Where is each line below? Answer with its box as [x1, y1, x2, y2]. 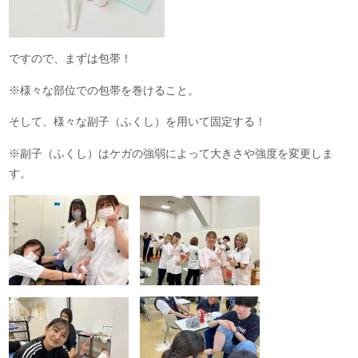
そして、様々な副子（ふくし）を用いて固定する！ [9, 115, 267, 129]
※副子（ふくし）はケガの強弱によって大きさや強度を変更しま [9, 146, 334, 160]
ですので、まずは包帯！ [9, 52, 133, 66]
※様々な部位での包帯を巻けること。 [9, 83, 200, 97]
